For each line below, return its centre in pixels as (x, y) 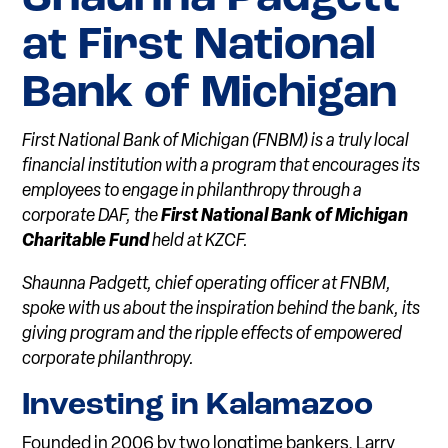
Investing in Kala (147, 406)
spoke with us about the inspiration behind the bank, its (221, 310)
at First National (199, 47)
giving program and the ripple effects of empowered (212, 335)
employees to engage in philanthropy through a (192, 192)
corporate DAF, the (92, 217)
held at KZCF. (200, 242)
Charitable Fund (87, 242)
